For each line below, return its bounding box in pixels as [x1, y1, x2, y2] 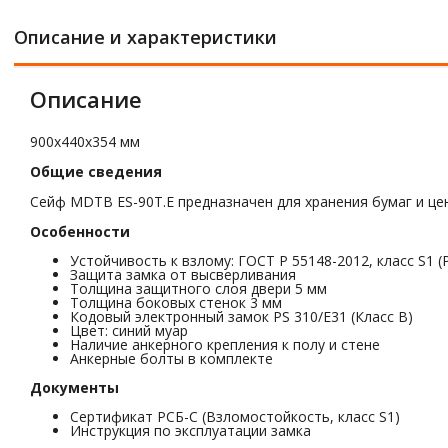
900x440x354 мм [30, 132, 140, 151]
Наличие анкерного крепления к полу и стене [70, 335, 380, 354]
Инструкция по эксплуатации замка [70, 421, 311, 440]
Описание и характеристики [14, 25, 277, 49]
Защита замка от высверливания [70, 265, 296, 284]
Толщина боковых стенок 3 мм [70, 293, 282, 312]
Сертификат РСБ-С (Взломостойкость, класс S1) [70, 407, 400, 426]
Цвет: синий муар [70, 321, 188, 340]
